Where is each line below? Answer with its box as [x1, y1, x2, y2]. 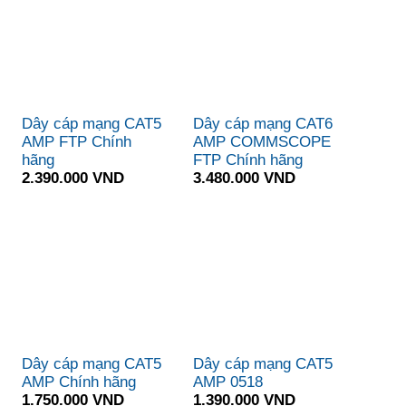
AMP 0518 [193, 372, 264, 391]
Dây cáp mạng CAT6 [193, 115, 333, 133]
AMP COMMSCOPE [193, 133, 332, 151]
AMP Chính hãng [22, 372, 136, 391]
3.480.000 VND [193, 169, 296, 188]
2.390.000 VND [22, 169, 124, 188]
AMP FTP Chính [22, 133, 131, 151]
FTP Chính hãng [193, 151, 304, 169]
